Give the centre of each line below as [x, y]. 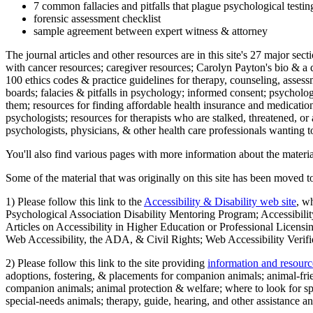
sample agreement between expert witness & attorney [151, 31]
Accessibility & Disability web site [220, 202]
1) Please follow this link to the [75, 202]
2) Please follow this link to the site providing [107, 263]
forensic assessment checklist [97, 19]
